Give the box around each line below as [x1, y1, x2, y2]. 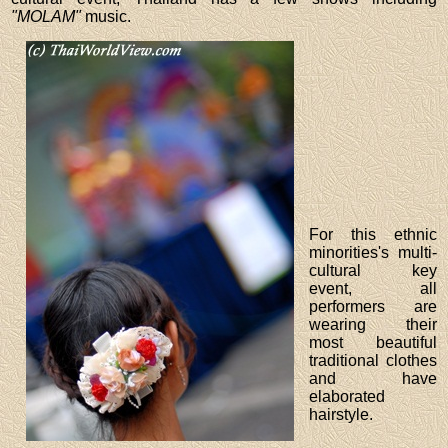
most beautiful [309, 333, 437, 351]
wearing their [309, 315, 437, 333]
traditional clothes [309, 351, 437, 369]
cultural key [309, 261, 437, 279]
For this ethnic [309, 225, 437, 243]
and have [309, 369, 437, 387]
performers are [309, 297, 437, 315]
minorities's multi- [309, 243, 437, 261]
